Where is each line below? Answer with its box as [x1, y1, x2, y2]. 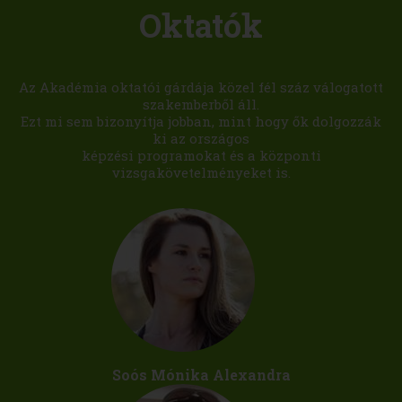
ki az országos [153, 128, 249, 147]
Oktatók [139, 3, 263, 47]
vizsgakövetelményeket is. [111, 162, 291, 181]
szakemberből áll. [143, 94, 259, 113]
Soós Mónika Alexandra [111, 364, 291, 384]
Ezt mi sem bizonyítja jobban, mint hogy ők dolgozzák [21, 111, 381, 130]
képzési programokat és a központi [81, 145, 321, 164]
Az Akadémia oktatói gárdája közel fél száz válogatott [19, 77, 383, 96]
